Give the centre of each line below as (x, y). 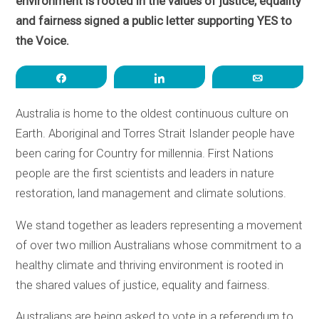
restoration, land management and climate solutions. (151, 193)
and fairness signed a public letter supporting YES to (154, 21)
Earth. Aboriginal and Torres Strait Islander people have (156, 133)
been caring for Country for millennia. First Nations (145, 153)
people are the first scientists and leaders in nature (145, 173)
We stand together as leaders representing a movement (159, 225)
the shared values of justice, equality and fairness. (143, 285)
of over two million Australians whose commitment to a (159, 245)
